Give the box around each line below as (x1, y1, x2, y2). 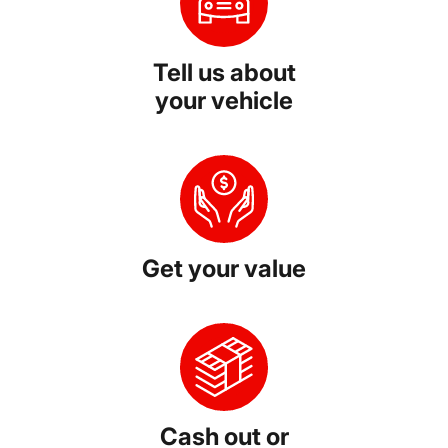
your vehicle (155, 86, 293, 116)
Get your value (142, 254, 306, 284)
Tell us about (152, 58, 296, 88)
